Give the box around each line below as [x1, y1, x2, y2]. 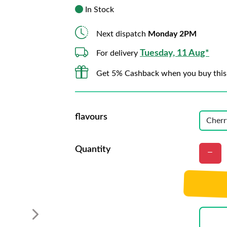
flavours [75, 112, 107, 122]
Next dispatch [96, 29, 148, 38]
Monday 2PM [148, 29, 197, 38]
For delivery [96, 49, 140, 57]
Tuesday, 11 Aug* [140, 49, 209, 58]
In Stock [83, 6, 114, 14]
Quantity [75, 145, 110, 154]
